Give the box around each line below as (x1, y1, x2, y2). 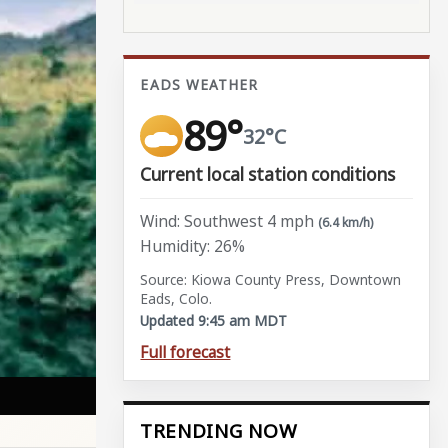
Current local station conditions (140, 162, 396, 186)
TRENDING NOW (140, 418, 297, 445)
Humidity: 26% (140, 235, 246, 258)
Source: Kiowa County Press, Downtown (140, 270, 402, 290)
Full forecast (140, 340, 231, 363)
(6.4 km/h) (318, 213, 374, 231)
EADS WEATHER (140, 75, 259, 95)
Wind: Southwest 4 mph (140, 209, 315, 232)
